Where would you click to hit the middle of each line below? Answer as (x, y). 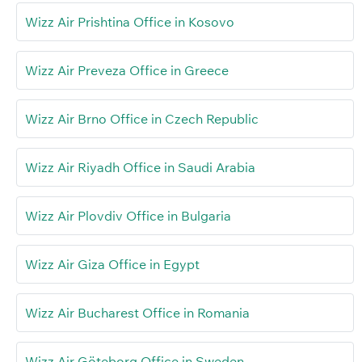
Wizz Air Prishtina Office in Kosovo (130, 22)
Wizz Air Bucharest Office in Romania (137, 313)
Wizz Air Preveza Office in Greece (127, 71)
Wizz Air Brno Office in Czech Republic (142, 119)
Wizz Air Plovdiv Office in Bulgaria (128, 216)
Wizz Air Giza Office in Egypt (112, 265)
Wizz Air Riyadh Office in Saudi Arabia (140, 168)
